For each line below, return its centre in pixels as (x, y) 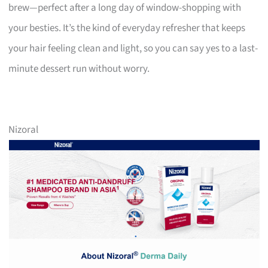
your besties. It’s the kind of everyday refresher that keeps (127, 28)
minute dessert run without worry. (79, 68)
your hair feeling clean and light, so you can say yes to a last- (133, 48)
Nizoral (24, 130)
